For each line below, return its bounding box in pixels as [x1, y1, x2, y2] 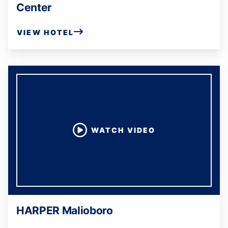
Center [16, 1, 52, 14]
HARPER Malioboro [16, 204, 113, 217]
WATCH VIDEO [91, 126, 155, 134]
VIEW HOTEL [17, 27, 74, 37]
